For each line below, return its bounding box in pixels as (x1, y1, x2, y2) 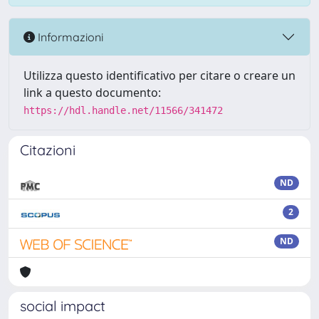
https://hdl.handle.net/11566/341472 (23, 105, 223, 116)
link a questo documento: (23, 85, 161, 100)
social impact (20, 297, 105, 315)
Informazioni (35, 29, 103, 44)
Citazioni (20, 141, 75, 159)
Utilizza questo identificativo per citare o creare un (23, 68, 296, 83)
